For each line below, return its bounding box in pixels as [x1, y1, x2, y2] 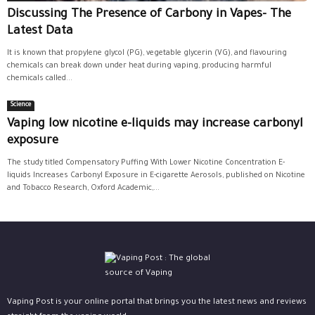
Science [11, 101, 31, 109]
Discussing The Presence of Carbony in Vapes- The [7, 8, 291, 22]
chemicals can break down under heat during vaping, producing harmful [7, 61, 271, 70]
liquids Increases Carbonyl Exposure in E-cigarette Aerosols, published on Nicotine [7, 171, 305, 180]
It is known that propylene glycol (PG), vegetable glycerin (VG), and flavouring [7, 49, 287, 58]
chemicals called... [7, 74, 72, 83]
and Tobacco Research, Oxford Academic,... [7, 184, 160, 193]
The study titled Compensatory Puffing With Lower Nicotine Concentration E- [7, 158, 285, 167]
